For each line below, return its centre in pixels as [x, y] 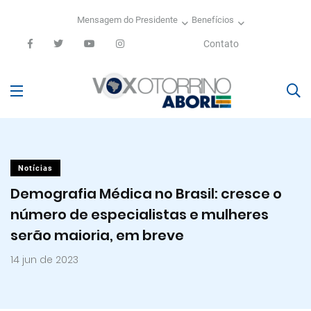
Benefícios [213, 20]
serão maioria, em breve [97, 235]
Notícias [35, 168]
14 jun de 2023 [44, 259]
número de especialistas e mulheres [140, 214]
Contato [221, 44]
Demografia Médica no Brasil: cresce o [146, 193]
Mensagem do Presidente [127, 20]
